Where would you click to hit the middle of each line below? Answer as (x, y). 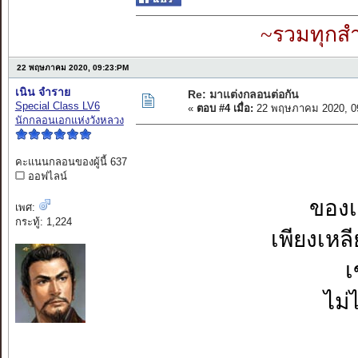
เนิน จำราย (42, 92)
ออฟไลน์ (46, 177)
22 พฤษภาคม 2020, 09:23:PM (72, 68)
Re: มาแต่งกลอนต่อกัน (243, 95)
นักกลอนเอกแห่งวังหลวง (69, 121)
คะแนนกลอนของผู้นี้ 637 (71, 162)
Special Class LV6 (57, 106)
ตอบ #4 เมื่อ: (225, 109)
